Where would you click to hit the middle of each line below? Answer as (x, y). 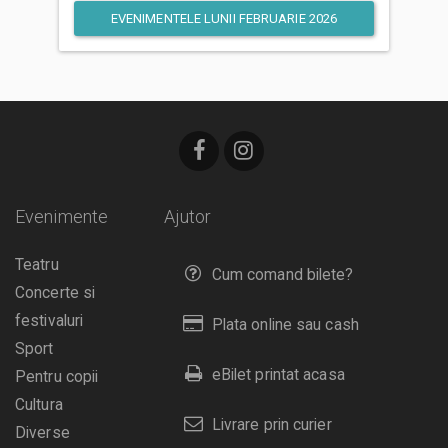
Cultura (39, 405)
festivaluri (49, 321)
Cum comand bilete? (282, 275)
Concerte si (55, 293)
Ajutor (187, 217)
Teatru (37, 265)
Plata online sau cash (285, 325)
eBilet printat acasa (278, 375)
